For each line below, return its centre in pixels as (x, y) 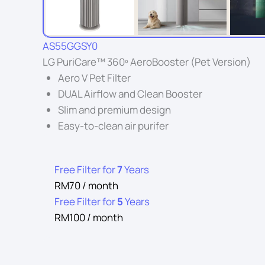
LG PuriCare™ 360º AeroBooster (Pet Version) (147, 62)
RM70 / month (86, 185)
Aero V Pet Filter (94, 78)
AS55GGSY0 (70, 46)
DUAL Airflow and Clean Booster (130, 94)
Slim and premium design (114, 110)
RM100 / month (89, 217)
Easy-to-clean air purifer (113, 126)
